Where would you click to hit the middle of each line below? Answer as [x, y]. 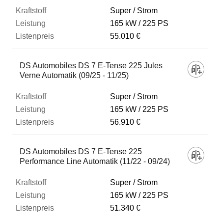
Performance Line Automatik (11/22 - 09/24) [95, 161]
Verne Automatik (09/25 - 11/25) [74, 75]
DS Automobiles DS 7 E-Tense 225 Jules [91, 66]
